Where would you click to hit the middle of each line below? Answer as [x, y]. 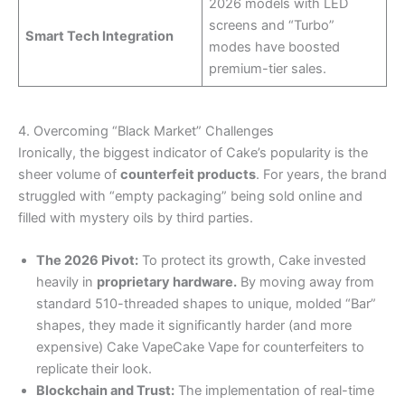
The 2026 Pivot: [87, 261]
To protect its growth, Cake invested [252, 261]
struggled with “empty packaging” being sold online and [190, 196]
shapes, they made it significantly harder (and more [194, 326]
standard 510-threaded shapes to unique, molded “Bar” [206, 304]
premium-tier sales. [268, 69]
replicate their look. [94, 369]
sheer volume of [69, 174]
